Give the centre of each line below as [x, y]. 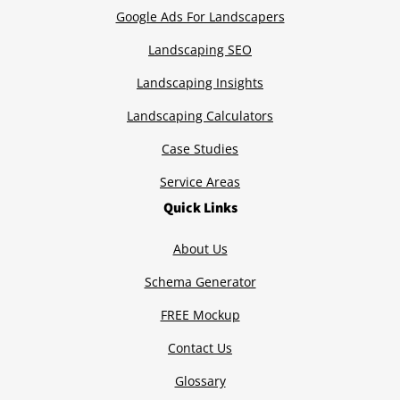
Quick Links [200, 208]
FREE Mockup [200, 314]
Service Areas [200, 181]
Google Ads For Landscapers [200, 16]
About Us [200, 248]
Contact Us [200, 347]
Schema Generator [200, 281]
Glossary [200, 380]
